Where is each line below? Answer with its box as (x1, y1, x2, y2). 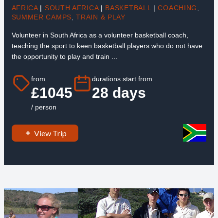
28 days (91, 85, 146, 101)
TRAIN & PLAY (76, 13, 126, 21)
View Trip (34, 128, 67, 138)
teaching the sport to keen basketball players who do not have (11, 41, 202, 50)
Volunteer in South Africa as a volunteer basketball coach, (11, 31, 188, 39)
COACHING (158, 3, 198, 12)
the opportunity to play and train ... (11, 52, 117, 60)
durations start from (91, 75, 152, 83)
